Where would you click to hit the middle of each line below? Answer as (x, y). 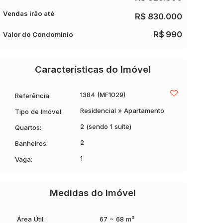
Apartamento (143, 111)
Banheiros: (31, 143)
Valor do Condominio (38, 34)
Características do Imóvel (93, 69)
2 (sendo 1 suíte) (106, 126)
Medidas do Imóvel (93, 193)
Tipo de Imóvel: (39, 111)
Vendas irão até (29, 13)
